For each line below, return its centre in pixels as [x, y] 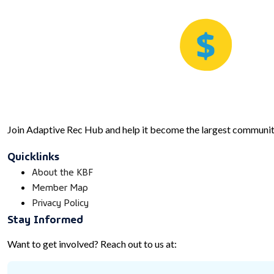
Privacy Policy [60, 202]
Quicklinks [33, 155]
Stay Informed [45, 218]
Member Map [60, 187]
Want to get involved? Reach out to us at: [92, 244]
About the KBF [62, 172]
